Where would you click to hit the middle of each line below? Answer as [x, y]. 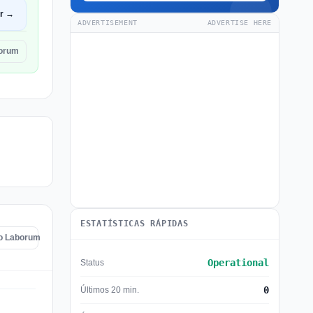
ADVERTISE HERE [239, 23]
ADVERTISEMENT [108, 23]
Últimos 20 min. [110, 290]
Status [92, 262]
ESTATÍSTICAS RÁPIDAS [134, 224]
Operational [238, 263]
